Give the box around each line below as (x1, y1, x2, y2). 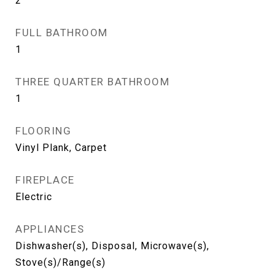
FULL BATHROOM (15, 26, 108, 39)
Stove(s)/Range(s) (15, 257, 106, 268)
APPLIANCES (15, 223, 84, 235)
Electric (15, 191, 52, 203)
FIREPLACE (15, 174, 75, 186)
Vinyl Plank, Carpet (15, 142, 107, 153)
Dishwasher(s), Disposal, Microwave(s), (15, 240, 209, 252)
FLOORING (15, 125, 71, 137)
